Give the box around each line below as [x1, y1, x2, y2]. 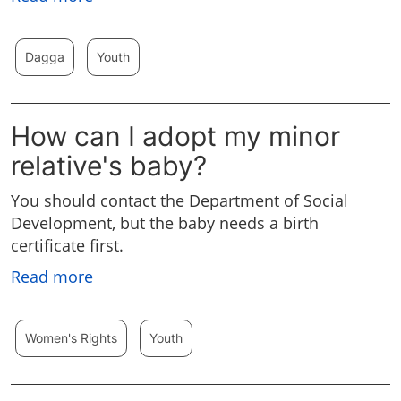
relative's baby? [11, 149, 207, 183]
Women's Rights [25, 330, 117, 346]
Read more [11, 266, 93, 288]
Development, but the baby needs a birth [11, 212, 319, 235]
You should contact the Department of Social [11, 190, 348, 212]
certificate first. [11, 235, 124, 257]
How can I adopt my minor [11, 120, 340, 153]
